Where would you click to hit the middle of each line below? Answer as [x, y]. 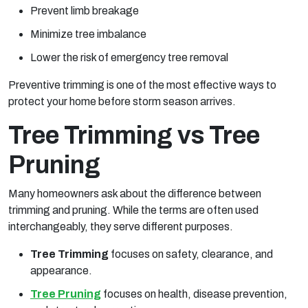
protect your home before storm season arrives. [122, 101]
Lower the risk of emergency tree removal [129, 57]
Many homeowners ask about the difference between [135, 193]
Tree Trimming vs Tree [134, 135]
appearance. [61, 270]
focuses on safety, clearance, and [191, 254]
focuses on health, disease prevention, [194, 294]
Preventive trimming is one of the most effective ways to [142, 85]
